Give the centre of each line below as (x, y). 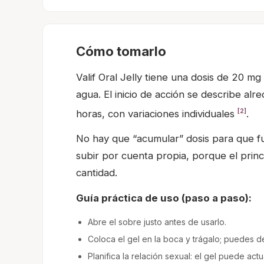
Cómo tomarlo (121, 51)
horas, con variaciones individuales (157, 113)
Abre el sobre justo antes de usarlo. (157, 222)
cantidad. (97, 173)
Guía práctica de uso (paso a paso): (164, 198)
